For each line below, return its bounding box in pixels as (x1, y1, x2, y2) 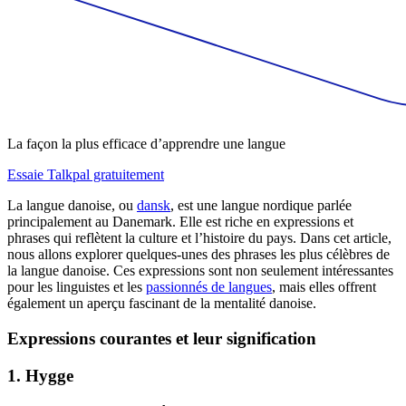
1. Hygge (7, 365, 73, 385)
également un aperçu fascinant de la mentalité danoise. (7, 295, 316, 312)
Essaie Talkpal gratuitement (7, 167, 164, 183)
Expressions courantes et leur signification (7, 329, 316, 349)
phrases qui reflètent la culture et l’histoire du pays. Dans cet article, (7, 230, 391, 246)
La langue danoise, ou (7, 198, 137, 214)
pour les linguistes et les (7, 279, 146, 295)
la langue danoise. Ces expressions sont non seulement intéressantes (7, 263, 393, 279)
